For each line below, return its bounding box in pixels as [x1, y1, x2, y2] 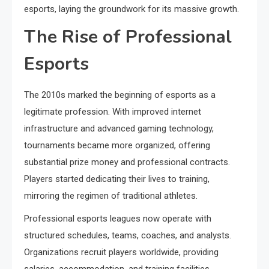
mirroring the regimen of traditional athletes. [24, 190, 198, 201]
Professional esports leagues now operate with [24, 213, 211, 224]
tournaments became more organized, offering [24, 140, 210, 151]
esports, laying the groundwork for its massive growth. [24, 4, 239, 14]
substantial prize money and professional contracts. [24, 157, 230, 168]
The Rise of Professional [24, 25, 232, 49]
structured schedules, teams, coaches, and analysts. [24, 230, 231, 241]
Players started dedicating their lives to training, [24, 174, 210, 184]
